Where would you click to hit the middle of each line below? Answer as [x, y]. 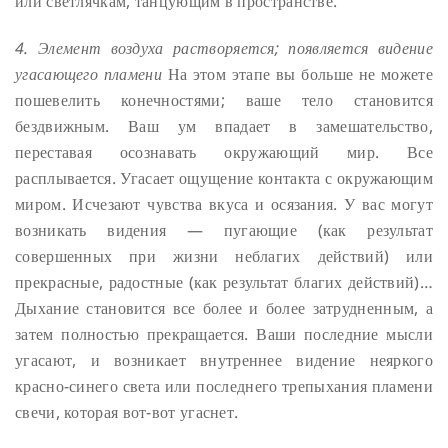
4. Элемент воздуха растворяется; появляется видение [224, 47]
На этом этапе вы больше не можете [297, 73]
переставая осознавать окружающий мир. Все [224, 151]
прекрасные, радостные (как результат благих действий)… [224, 281]
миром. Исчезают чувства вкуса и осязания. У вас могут [224, 203]
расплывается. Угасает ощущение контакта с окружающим [224, 177]
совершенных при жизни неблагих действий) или [224, 255]
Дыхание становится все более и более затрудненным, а [224, 307]
